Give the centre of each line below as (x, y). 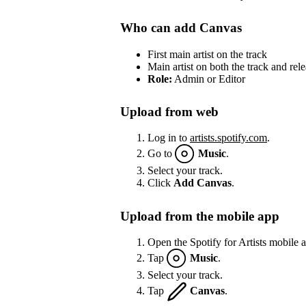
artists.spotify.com (228, 138)
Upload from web (169, 111)
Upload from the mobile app (200, 216)
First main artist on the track (207, 54)
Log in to (169, 138)
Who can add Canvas (181, 27)
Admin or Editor (209, 79)
